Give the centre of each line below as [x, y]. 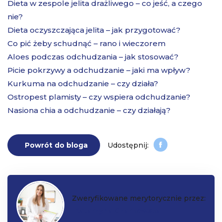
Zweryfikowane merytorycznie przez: [139, 198]
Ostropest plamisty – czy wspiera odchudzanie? [99, 97]
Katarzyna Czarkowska [117, 211]
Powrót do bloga [56, 145]
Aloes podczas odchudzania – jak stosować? [93, 56]
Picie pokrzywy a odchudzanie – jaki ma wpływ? [99, 70]
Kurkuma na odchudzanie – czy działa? [83, 83]
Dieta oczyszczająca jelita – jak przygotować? [94, 30]
